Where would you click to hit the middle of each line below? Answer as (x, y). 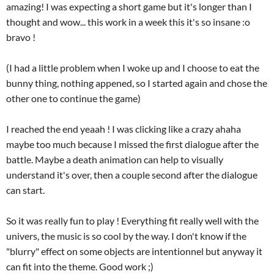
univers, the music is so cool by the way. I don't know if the (126, 236)
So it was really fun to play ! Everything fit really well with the (132, 220)
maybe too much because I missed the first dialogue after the (132, 144)
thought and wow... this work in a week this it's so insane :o (128, 22)
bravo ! (21, 37)
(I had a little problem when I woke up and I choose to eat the (133, 68)
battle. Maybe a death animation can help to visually (115, 159)
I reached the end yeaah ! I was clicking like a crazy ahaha (124, 129)
